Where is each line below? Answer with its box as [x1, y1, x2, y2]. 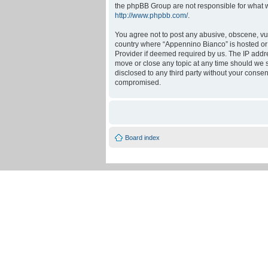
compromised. [115, 78, 161, 87]
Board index [125, 133, 160, 141]
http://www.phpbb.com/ [115, 11, 188, 20]
